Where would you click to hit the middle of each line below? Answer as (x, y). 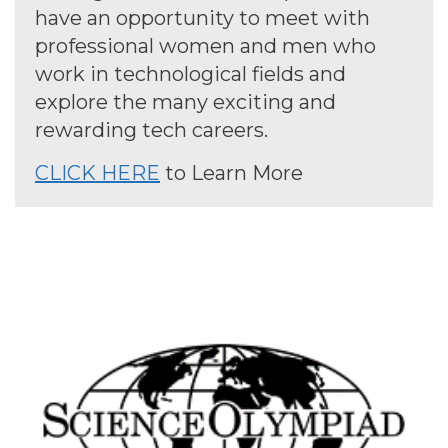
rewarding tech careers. (151, 130)
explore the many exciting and (185, 102)
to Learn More (231, 173)
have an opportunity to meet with (202, 18)
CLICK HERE (97, 173)
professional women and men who (205, 46)
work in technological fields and (190, 74)
